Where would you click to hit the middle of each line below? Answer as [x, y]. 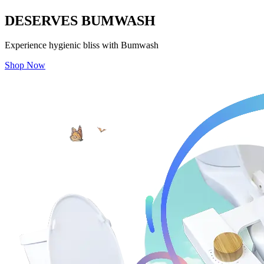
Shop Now [25, 65]
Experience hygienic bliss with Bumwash [82, 45]
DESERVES [41, 20]
